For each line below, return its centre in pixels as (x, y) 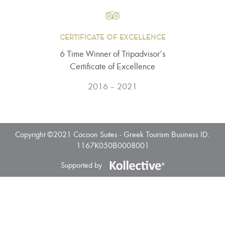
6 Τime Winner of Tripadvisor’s (113, 54)
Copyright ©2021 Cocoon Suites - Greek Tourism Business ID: (113, 135)
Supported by (81, 165)
